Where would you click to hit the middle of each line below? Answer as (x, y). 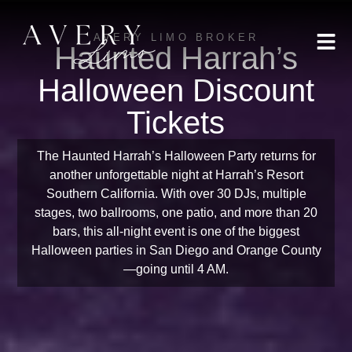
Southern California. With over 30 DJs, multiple (176, 194)
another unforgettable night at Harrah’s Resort (176, 175)
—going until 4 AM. (176, 269)
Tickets (176, 123)
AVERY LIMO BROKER (176, 37)
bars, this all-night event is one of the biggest (176, 231)
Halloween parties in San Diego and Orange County (176, 250)
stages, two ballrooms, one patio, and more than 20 (176, 213)
